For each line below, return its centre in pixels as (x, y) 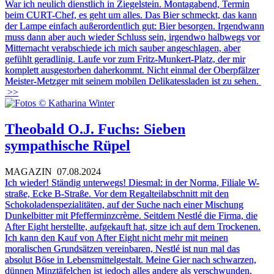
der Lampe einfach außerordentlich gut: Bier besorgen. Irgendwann (135, 26)
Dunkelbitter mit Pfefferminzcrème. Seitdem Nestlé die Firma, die (131, 215)
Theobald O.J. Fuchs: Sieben (95, 129)
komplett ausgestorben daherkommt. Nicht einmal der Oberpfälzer (132, 70)
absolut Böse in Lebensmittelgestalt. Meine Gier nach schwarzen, (131, 259)
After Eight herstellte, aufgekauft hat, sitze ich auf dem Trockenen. (133, 226)
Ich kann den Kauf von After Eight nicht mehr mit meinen (117, 237)
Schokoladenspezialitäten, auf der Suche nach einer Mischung (124, 204)
